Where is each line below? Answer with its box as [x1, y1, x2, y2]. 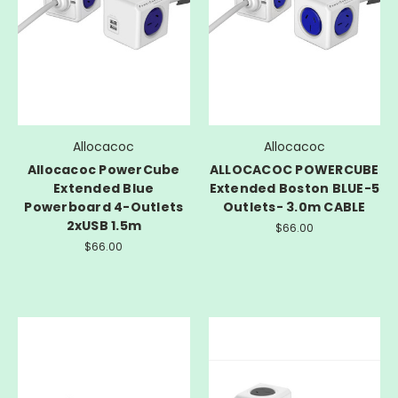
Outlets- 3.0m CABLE [222, 198, 366, 217]
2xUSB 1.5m [66, 217, 141, 235]
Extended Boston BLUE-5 [209, 179, 379, 198]
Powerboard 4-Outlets [24, 198, 184, 217]
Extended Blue [53, 179, 155, 198]
